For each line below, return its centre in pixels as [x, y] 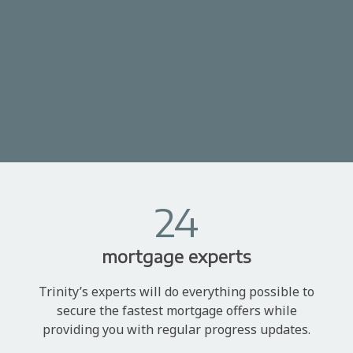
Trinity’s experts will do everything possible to [176, 291]
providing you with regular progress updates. [176, 329]
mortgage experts [176, 256]
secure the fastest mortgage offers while [176, 310]
